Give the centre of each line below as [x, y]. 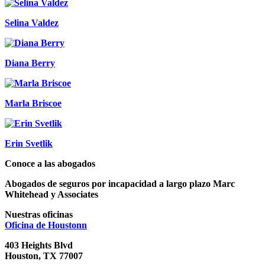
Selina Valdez [32, 23]
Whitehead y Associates [51, 195]
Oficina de [26, 225]
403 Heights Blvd [39, 245]
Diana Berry [30, 63]
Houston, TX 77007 [44, 256]
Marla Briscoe [33, 104]
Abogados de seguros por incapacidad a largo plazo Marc [120, 184]
